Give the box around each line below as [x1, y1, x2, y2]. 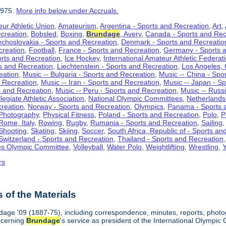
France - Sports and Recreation [59, 45, 160, 54]
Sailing [201, 118, 223, 127]
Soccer [82, 126, 104, 135]
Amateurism [58, 21, 97, 30]
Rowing [38, 118, 63, 127]
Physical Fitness [43, 110, 95, 119]
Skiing [59, 126, 78, 135]
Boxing [61, 29, 83, 38]
